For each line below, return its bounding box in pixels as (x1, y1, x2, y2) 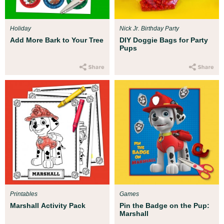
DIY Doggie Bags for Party (119, 36, 208, 44)
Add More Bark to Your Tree (10, 36, 103, 44)
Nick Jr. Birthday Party (119, 25, 179, 32)
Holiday (10, 25, 31, 32)
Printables (10, 190, 37, 197)
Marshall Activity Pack (10, 201, 85, 209)
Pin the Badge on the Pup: (119, 201, 209, 209)
